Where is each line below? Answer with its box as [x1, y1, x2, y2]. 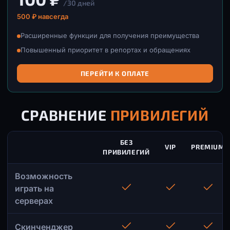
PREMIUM [191, 143, 225, 151]
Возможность [15, 171, 72, 181]
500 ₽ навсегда [17, 12, 68, 21]
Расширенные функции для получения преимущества [21, 31, 199, 40]
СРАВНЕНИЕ [21, 106, 110, 124]
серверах [15, 196, 53, 206]
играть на [15, 183, 54, 194]
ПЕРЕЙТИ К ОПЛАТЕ [80, 69, 150, 78]
